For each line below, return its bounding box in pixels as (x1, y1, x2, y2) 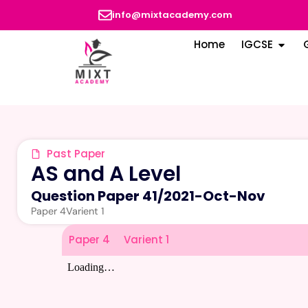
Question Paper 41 (31, 186, 157, 206)
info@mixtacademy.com (112, 8, 233, 21)
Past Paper (46, 146, 105, 161)
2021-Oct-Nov (164, 186, 265, 206)
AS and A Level (31, 159, 181, 188)
